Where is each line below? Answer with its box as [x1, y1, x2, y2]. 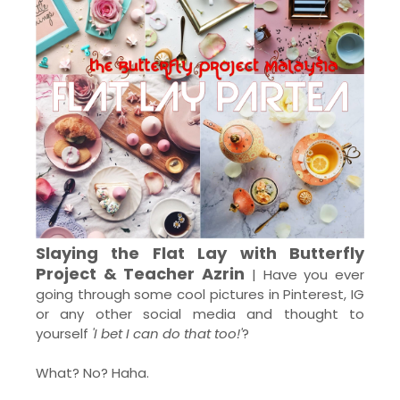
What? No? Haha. [36, 363, 149, 382]
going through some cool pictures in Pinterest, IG [36, 285, 364, 304]
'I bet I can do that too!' [92, 324, 242, 343]
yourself [36, 324, 92, 343]
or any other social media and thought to [36, 304, 364, 323]
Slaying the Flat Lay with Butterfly [36, 242, 364, 264]
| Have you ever [245, 265, 365, 284]
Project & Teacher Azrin [36, 262, 246, 285]
